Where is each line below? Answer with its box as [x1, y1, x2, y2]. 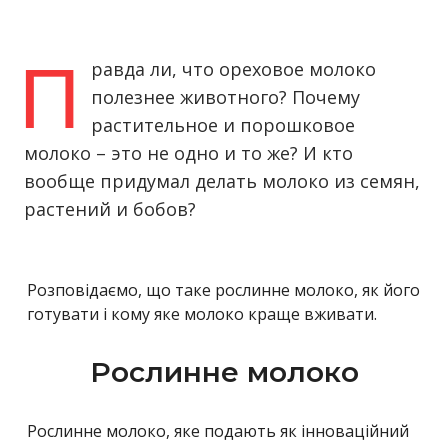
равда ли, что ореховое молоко [91, 56, 376, 81]
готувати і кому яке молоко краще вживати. [27, 302, 377, 325]
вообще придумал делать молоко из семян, [24, 168, 420, 193]
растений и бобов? [24, 196, 196, 221]
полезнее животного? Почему [91, 84, 360, 109]
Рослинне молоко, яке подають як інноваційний [27, 419, 409, 442]
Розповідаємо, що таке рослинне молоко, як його [27, 278, 420, 301]
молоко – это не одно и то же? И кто [24, 140, 353, 165]
